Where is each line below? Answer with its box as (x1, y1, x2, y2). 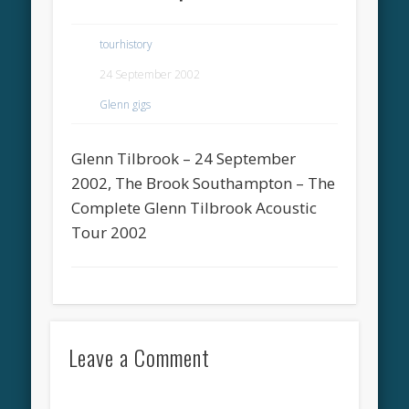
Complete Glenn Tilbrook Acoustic (71, 196, 318, 218)
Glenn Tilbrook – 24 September (71, 147, 297, 169)
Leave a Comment (68, 341, 210, 374)
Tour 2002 (71, 221, 148, 243)
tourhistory (100, 36, 153, 52)
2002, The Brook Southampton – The (71, 172, 336, 194)
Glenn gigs (100, 96, 152, 112)
